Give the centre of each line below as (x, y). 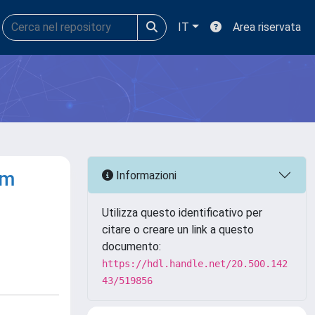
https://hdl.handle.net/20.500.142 (195, 264)
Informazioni (145, 175)
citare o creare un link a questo (178, 230)
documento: (131, 246)
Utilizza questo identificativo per (182, 213)
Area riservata (267, 27)
